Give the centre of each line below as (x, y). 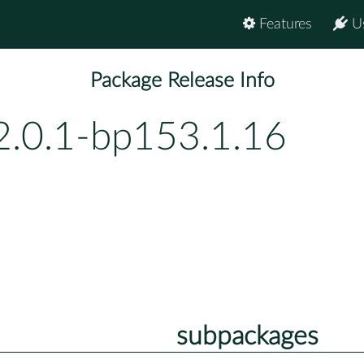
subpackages (247, 336)
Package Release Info (182, 81)
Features (284, 24)
